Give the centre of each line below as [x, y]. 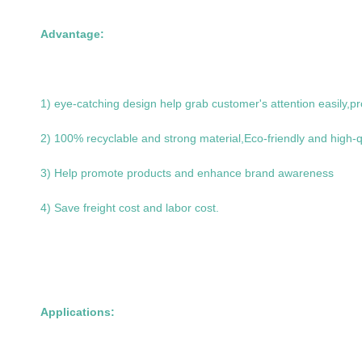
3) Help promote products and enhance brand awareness [187, 173]
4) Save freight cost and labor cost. [130, 207]
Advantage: [72, 34]
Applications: [78, 311]
